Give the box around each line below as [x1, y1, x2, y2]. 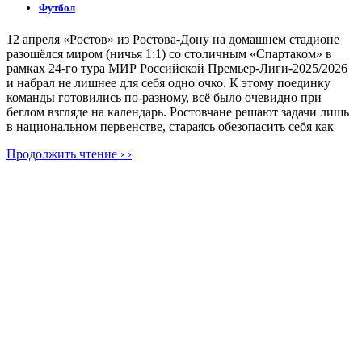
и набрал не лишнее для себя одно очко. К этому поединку [6, 76, 330, 90]
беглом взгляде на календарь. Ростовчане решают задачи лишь [6, 105, 349, 120]
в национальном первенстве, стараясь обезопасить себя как [6, 120, 334, 134]
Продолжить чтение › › [6, 147, 132, 162]
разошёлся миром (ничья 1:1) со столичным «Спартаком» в [6, 47, 332, 61]
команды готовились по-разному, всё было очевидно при [6, 90, 322, 105]
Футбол [39, 2, 75, 15]
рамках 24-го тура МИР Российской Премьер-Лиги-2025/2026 [6, 61, 347, 76]
